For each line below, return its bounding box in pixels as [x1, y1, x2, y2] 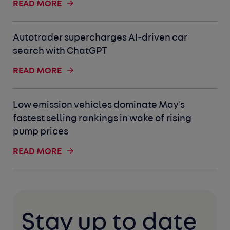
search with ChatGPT [13, 47, 108, 57]
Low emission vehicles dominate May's [13, 101, 185, 111]
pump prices [13, 127, 69, 138]
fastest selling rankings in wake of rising [13, 114, 192, 124]
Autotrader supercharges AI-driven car [13, 33, 188, 44]
